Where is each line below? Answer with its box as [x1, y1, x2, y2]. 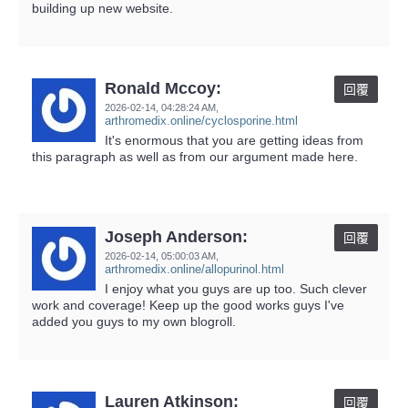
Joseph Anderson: [105, 227, 248, 246]
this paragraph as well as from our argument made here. [32, 148, 358, 164]
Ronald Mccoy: [105, 78, 221, 97]
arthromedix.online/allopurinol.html [105, 261, 284, 276]
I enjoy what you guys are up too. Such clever [105, 280, 367, 296]
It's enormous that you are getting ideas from [105, 132, 363, 148]
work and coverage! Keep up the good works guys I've [32, 297, 344, 312]
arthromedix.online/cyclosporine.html [105, 113, 298, 127]
